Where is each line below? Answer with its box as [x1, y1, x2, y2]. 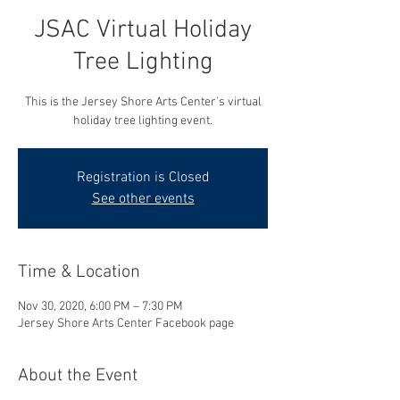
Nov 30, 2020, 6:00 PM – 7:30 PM [18, 299, 183, 314]
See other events [91, 190, 195, 208]
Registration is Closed [76, 169, 210, 187]
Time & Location [18, 262, 140, 283]
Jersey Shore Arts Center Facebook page [18, 316, 234, 331]
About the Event [18, 365, 137, 387]
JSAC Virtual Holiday [34, 15, 252, 46]
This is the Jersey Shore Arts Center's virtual [24, 95, 262, 110]
